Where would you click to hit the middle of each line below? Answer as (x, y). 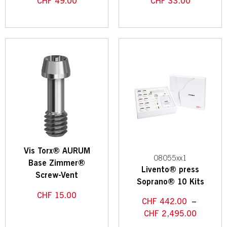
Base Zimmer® (57, 163)
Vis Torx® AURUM (57, 151)
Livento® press (170, 170)
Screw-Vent (57, 176)
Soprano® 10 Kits (170, 182)
